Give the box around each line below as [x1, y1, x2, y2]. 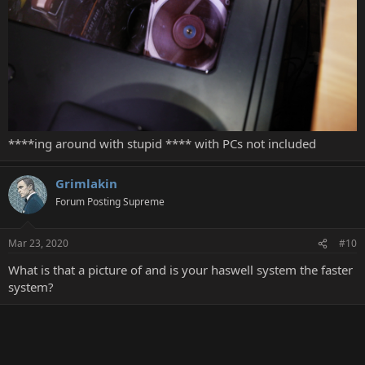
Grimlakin [55, 174, 117, 191]
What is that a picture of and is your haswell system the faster [8, 262, 353, 279]
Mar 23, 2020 [8, 236, 68, 251]
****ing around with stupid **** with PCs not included [8, 134, 316, 152]
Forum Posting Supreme [55, 194, 165, 209]
